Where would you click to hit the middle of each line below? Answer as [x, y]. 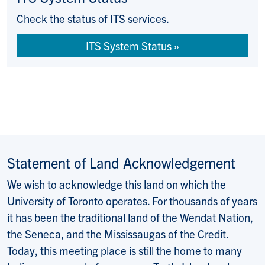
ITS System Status [129, 46]
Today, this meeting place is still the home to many [125, 251]
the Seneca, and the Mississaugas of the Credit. [118, 234]
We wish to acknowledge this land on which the [117, 184]
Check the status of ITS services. [93, 19]
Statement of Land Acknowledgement [121, 163]
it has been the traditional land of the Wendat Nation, [130, 217]
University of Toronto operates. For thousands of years [132, 201]
